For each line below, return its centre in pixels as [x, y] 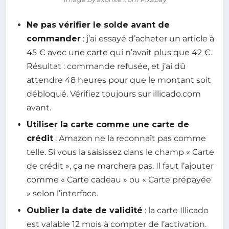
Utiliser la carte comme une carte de [108, 125]
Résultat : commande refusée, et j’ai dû [106, 66]
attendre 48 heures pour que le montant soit [119, 80]
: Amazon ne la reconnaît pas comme [130, 139]
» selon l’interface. [62, 194]
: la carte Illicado [176, 211]
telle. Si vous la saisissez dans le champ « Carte [120, 152]
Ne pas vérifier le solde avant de [98, 25]
